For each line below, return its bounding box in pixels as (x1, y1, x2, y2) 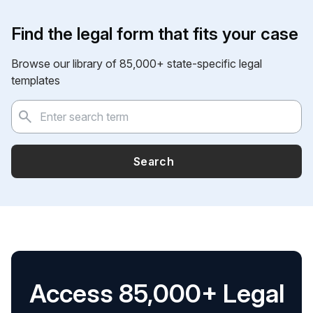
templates (11, 73, 60, 87)
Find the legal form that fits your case (11, 23, 298, 44)
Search (133, 154, 174, 168)
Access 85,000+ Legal (29, 277, 284, 309)
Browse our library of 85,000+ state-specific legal (11, 56, 262, 71)
